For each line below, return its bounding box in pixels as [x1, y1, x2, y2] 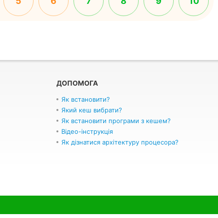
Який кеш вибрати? [61, 106, 122, 114]
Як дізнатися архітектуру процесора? [61, 138, 179, 146]
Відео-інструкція [61, 127, 113, 135]
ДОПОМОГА [56, 79, 98, 87]
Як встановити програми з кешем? [61, 117, 171, 125]
